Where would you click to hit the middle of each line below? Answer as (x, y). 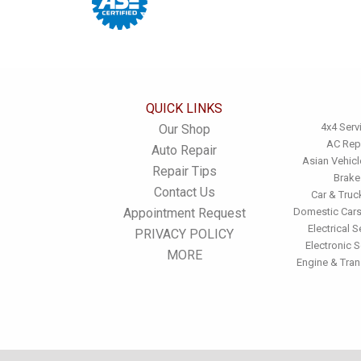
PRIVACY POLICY (184, 234)
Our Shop (184, 129)
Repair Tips (184, 171)
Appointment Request (184, 213)
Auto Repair (184, 150)
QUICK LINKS (184, 108)
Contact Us (184, 192)
